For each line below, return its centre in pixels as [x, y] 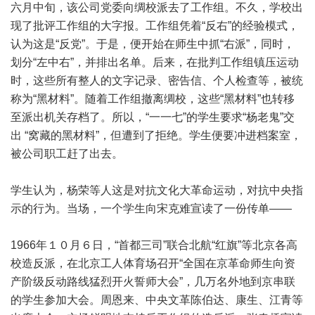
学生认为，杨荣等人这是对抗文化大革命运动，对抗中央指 [157, 190]
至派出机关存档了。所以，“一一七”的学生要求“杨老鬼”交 [153, 117]
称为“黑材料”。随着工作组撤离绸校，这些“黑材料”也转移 [153, 99]
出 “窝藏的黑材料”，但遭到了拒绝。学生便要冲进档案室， [156, 135]
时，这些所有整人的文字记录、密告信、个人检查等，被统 [157, 81]
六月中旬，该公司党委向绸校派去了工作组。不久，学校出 [157, 7]
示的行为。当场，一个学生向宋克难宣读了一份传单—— [151, 208]
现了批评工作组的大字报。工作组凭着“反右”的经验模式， [155, 26]
